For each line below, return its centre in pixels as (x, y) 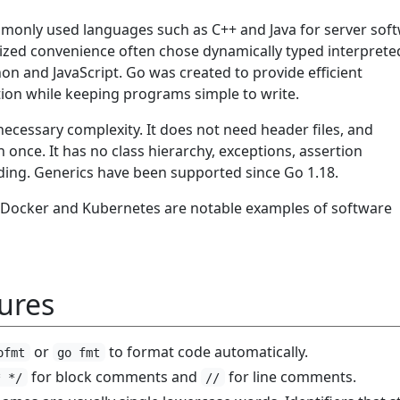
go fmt (79, 352)
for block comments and (114, 376)
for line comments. (290, 376)
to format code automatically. (206, 351)
